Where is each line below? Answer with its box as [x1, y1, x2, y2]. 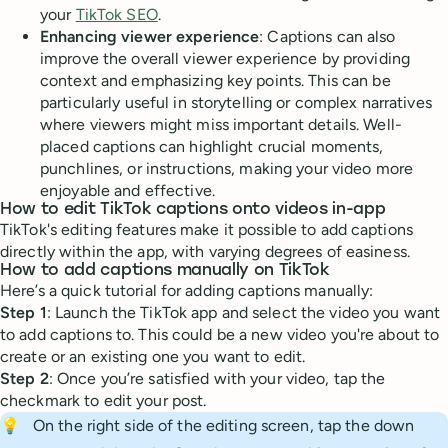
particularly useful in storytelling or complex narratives [40, 92, 432, 112]
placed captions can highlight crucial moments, [40, 136, 384, 156]
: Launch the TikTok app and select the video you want [46, 302, 441, 322]
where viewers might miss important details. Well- [40, 114, 402, 134]
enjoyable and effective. [40, 180, 215, 200]
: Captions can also [259, 26, 396, 46]
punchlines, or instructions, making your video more [40, 158, 414, 178]
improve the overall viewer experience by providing [40, 48, 410, 68]
